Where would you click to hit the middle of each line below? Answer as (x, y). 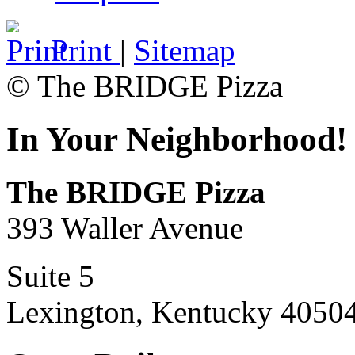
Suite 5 (50, 277)
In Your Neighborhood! (177, 139)
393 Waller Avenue (125, 228)
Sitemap (185, 51)
